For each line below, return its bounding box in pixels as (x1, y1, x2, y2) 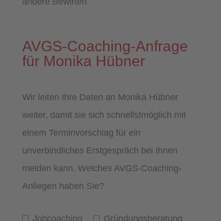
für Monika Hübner (22, 52, 145, 69)
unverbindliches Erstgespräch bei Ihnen (22, 145, 178, 155)
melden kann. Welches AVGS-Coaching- (22, 163, 182, 173)
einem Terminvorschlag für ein (22, 127, 141, 138)
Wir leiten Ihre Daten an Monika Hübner (22, 92, 178, 102)
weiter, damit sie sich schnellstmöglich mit (22, 110, 186, 120)
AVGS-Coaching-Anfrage (22, 37, 188, 54)
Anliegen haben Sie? (22, 181, 104, 191)
